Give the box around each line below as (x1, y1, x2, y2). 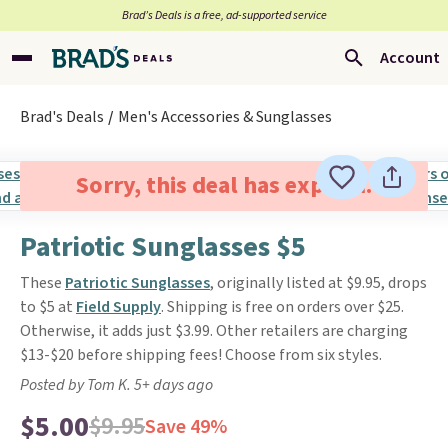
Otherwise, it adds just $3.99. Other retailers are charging (20, 320, 408, 342)
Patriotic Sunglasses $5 (20, 227, 306, 267)
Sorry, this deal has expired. (75, 168, 372, 203)
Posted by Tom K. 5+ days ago (20, 374, 213, 396)
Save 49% (145, 413, 227, 441)
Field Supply (76, 296, 161, 318)
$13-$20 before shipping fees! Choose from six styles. (20, 344, 382, 366)
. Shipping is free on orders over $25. (161, 296, 404, 318)
